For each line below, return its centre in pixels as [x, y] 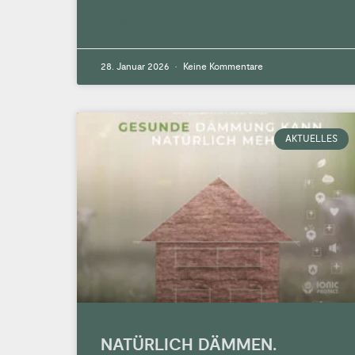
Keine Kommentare [222, 67]
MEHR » [118, 22]
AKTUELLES [311, 139]
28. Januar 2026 [136, 67]
